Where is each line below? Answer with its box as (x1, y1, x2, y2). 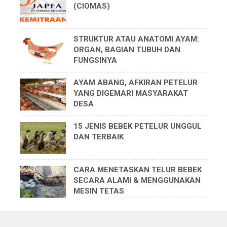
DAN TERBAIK (73, 132, 124, 142)
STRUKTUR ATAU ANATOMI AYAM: (73, 34, 199, 44)
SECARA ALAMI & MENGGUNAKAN (73, 176, 201, 185)
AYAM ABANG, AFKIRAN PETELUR (73, 78, 198, 88)
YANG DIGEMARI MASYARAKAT (73, 89, 188, 98)
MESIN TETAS (73, 186, 124, 196)
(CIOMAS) (73, 2, 110, 11)
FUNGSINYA (73, 56, 117, 65)
